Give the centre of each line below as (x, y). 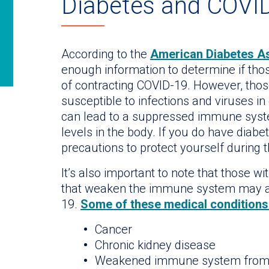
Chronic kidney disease (155, 245)
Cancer (113, 230)
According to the (106, 54)
